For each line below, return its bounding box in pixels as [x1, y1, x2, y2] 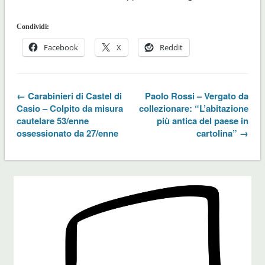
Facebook [43, 42, 78, 53]
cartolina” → [196, 127, 249, 140]
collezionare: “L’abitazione [139, 102, 249, 115]
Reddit [159, 42, 183, 53]
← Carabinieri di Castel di [16, 89, 122, 103]
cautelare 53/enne [16, 114, 89, 128]
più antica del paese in [157, 114, 249, 128]
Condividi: [16, 22, 49, 31]
